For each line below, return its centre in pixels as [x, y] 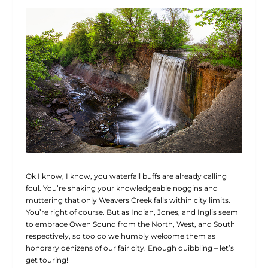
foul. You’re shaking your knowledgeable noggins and [121, 188]
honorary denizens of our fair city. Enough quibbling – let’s [130, 248]
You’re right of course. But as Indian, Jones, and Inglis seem [132, 212]
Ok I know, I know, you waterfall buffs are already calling [126, 176]
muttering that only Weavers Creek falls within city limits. [128, 200]
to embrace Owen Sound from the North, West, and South [130, 224]
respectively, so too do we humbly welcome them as [120, 236]
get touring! [47, 260]
